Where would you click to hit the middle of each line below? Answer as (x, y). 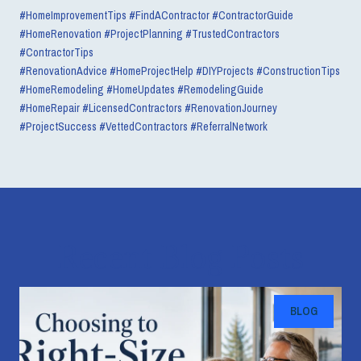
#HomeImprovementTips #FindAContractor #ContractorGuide (156, 15)
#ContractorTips (56, 52)
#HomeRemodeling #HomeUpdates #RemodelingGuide (141, 89)
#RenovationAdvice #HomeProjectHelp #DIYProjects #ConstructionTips (180, 71)
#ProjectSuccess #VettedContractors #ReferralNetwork (143, 126)
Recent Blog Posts (180, 256)
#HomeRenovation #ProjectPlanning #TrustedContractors (149, 33)
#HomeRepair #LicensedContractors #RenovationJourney (148, 108)
